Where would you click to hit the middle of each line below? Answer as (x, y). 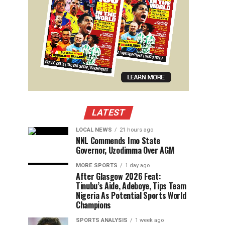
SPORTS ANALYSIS (102, 220)
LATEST (108, 112)
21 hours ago (136, 130)
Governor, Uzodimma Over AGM (125, 150)
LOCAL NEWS (94, 130)
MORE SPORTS (97, 165)
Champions (94, 205)
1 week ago (149, 220)
